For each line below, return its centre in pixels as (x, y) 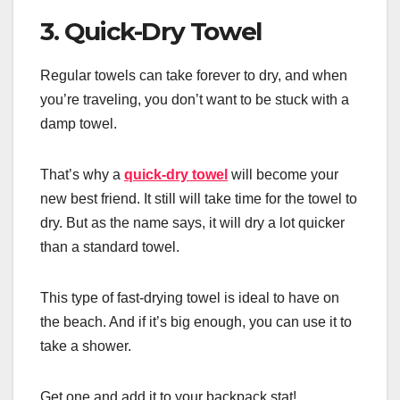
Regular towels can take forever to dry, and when (194, 75)
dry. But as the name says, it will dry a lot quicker (192, 222)
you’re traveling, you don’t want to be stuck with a (195, 99)
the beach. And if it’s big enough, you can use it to (196, 321)
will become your (283, 174)
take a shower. (86, 346)
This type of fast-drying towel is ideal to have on (190, 297)
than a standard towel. (110, 246)
